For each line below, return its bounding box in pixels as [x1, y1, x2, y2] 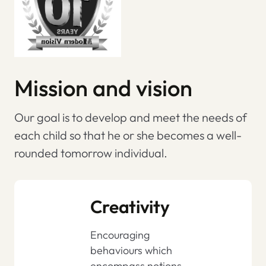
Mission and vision [14, 74, 192, 103]
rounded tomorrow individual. [14, 145, 167, 161]
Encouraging [90, 228, 150, 242]
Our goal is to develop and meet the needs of [14, 110, 247, 125]
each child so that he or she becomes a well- [14, 128, 242, 143]
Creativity [90, 195, 170, 218]
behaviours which [90, 243, 172, 258]
